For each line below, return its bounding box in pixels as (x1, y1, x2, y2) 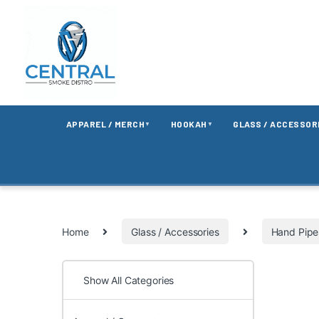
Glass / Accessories (131, 225, 219, 238)
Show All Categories (83, 274, 174, 287)
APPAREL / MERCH (66, 119, 145, 129)
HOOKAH (170, 119, 207, 129)
